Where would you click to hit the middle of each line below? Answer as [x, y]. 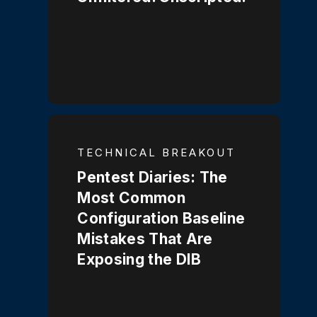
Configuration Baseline [161, 218]
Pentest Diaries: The [152, 177]
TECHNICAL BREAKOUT [157, 152]
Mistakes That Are [145, 238]
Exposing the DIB [139, 259]
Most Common [131, 197]
